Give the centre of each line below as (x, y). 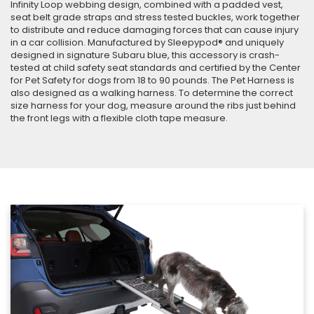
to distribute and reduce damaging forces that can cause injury (155, 29)
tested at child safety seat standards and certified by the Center (156, 67)
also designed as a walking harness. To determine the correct (152, 93)
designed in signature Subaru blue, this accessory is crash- (145, 55)
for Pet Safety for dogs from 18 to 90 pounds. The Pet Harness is (152, 80)
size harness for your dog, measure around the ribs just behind (153, 105)
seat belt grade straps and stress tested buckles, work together (155, 17)
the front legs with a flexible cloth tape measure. (119, 118)
